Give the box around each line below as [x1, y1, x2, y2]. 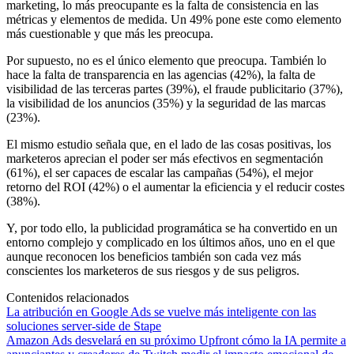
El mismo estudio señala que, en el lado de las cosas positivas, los [6, 137, 331, 151]
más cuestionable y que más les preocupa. [6, 26, 213, 40]
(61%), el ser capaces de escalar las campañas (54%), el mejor [6, 165, 313, 179]
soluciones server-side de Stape [6, 318, 161, 333]
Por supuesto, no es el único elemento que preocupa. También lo [6, 53, 326, 67]
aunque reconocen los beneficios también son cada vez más [6, 249, 301, 263]
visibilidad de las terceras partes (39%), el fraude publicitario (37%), [6, 81, 343, 96]
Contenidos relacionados [6, 290, 129, 304]
